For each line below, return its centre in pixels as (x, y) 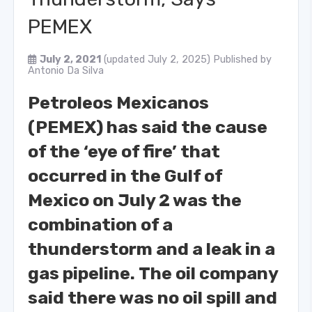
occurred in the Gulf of (125, 175)
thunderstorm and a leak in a (151, 248)
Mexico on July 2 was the (135, 200)
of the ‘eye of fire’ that (124, 151)
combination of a (100, 224)
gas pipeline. (83, 273)
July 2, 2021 (70, 59)
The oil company (208, 273)
